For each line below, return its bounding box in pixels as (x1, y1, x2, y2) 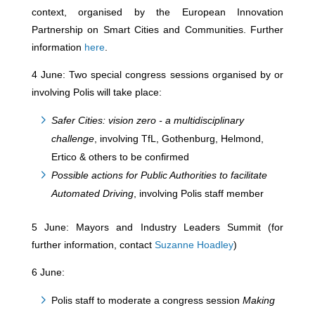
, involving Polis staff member (133, 188, 264, 199)
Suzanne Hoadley (154, 239, 233, 250)
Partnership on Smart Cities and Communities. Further (31, 24, 284, 35)
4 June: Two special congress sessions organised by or (31, 69, 284, 80)
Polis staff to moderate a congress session (51, 295, 243, 306)
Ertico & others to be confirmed (51, 151, 189, 162)
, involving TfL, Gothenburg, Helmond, (94, 133, 264, 144)
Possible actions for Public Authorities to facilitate (51, 169, 267, 181)
